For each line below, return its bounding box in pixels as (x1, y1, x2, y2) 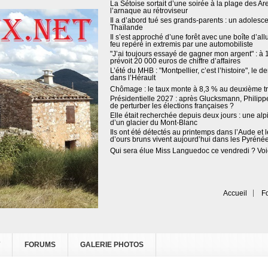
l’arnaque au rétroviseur (110, 7, 188, 15)
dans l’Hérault (110, 74, 156, 82)
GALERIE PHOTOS (80, 240, 144, 249)
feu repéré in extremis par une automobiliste (110, 40, 253, 48)
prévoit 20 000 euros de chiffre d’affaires (110, 57, 240, 65)
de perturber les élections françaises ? (110, 102, 234, 110)
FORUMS (25, 240, 56, 249)
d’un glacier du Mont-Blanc (110, 118, 197, 127)
